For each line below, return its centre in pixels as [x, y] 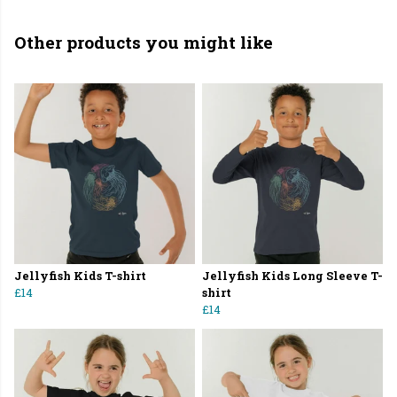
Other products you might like [144, 43]
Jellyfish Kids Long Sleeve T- [292, 276]
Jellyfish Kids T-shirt [80, 276]
